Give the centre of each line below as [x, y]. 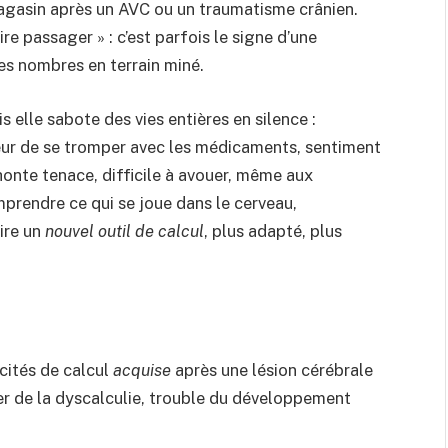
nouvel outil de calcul [124, 230]
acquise [142, 370]
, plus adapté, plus [273, 230]
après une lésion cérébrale [272, 370]
